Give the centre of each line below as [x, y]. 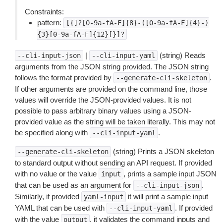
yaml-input [104, 197]
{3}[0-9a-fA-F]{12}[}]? [81, 34]
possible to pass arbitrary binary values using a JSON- [103, 111]
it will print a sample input [167, 196]
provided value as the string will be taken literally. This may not [115, 122]
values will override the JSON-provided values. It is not [103, 100]
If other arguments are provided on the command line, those [111, 89]
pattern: [50, 23]
